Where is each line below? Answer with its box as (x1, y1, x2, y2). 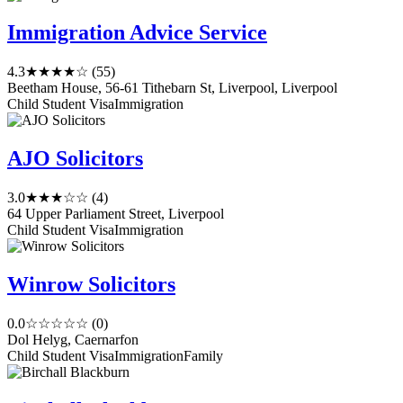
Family (184, 347, 223, 363)
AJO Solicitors (7, 147, 143, 171)
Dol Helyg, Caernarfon (7, 331, 139, 347)
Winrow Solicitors (7, 273, 175, 297)
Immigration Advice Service (7, 21, 267, 45)
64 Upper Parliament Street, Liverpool (7, 206, 224, 222)
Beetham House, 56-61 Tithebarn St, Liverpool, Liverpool (7, 80, 337, 96)
